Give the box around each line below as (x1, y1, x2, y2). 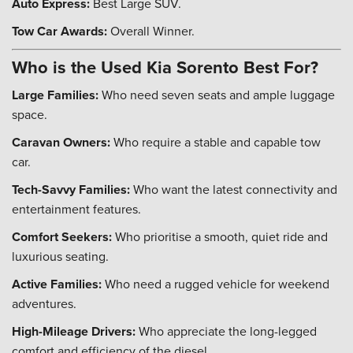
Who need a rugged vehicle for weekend (102, 275, 329, 292)
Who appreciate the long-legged (136, 322, 317, 340)
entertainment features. (12, 200, 141, 217)
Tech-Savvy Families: (12, 180, 130, 199)
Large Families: (12, 86, 98, 104)
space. (12, 106, 47, 123)
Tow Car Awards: (12, 22, 107, 40)
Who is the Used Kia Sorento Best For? (12, 54, 318, 80)
